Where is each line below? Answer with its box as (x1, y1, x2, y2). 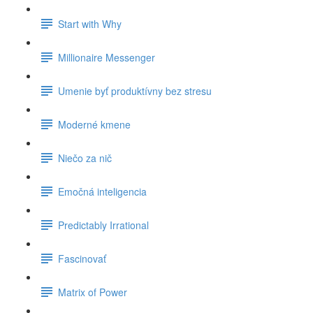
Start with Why (58, 16, 122, 31)
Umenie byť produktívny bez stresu (58, 83, 212, 98)
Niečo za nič (58, 150, 112, 165)
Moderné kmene (58, 117, 131, 131)
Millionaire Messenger (58, 50, 155, 64)
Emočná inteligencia (58, 184, 147, 198)
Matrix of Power (58, 284, 127, 299)
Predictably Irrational (58, 217, 149, 232)
